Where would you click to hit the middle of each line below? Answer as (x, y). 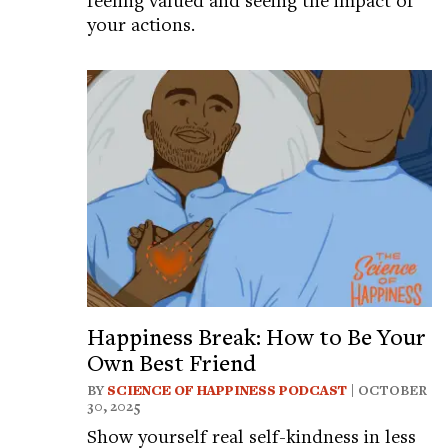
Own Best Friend (171, 362)
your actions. (141, 24)
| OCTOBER (387, 390)
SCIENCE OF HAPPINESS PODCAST (227, 390)
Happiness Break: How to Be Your (256, 336)
